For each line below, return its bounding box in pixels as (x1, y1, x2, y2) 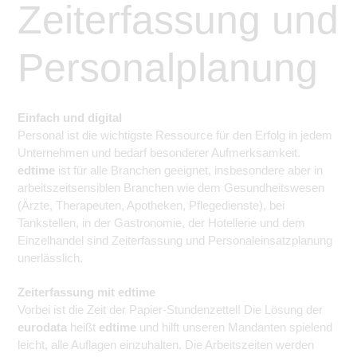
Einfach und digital (18, 110, 122, 124)
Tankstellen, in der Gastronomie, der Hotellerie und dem (18, 215, 305, 229)
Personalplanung (18, 45, 318, 90)
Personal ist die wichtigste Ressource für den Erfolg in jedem (18, 127, 332, 142)
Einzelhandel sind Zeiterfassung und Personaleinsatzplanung (18, 233, 332, 247)
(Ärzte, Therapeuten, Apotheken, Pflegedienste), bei (18, 198, 284, 212)
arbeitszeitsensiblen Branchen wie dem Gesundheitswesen (18, 180, 324, 194)
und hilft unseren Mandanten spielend (136, 320, 332, 334)
